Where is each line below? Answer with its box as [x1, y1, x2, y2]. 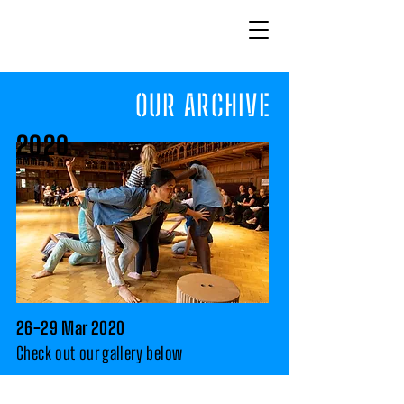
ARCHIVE [176, 88, 271, 123]
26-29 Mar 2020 [16, 317, 125, 338]
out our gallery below [50, 343, 183, 363]
